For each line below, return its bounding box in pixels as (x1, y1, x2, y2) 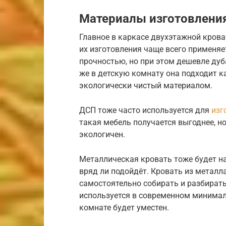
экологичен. (79, 129, 125, 139)
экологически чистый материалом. (79, 80, 212, 90)
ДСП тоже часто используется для (79, 105, 211, 115)
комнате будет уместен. (79, 202, 169, 212)
